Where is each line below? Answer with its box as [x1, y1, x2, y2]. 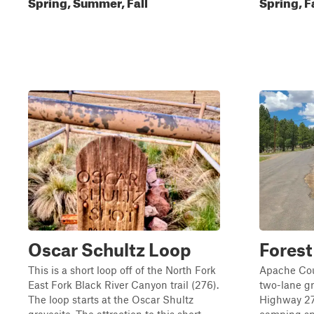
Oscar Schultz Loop [28, 239, 191, 260]
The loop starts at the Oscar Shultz [28, 293, 193, 306]
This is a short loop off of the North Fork [28, 264, 216, 276]
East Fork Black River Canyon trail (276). [28, 278, 219, 291]
